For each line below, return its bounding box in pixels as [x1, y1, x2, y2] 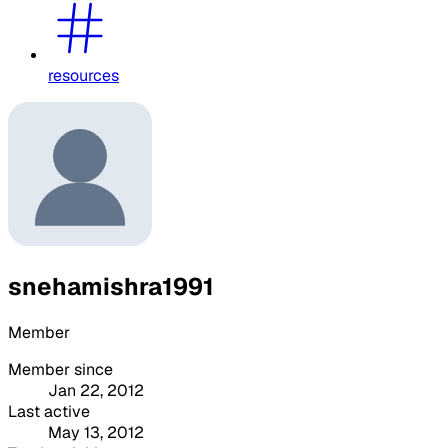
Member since [8, 358, 113, 380]
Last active [8, 400, 90, 422]
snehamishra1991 [8, 270, 214, 302]
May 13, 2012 [48, 421, 144, 443]
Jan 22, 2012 [48, 379, 144, 401]
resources [48, 64, 119, 86]
